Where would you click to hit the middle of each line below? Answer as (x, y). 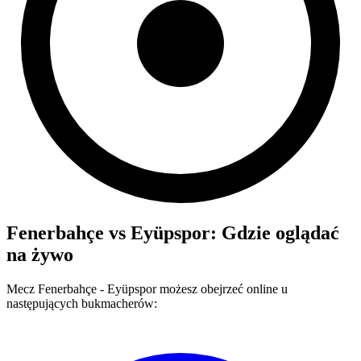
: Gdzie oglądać (275, 232)
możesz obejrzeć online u (222, 288)
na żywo (40, 254)
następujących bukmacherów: (82, 303)
